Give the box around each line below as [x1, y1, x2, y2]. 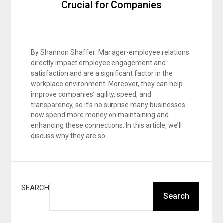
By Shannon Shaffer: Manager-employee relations [31, 48, 190, 56]
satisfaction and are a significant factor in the [31, 69, 173, 77]
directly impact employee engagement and [31, 59, 166, 67]
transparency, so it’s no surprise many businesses [31, 101, 186, 109]
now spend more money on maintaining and [31, 111, 169, 119]
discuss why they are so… [31, 132, 110, 140]
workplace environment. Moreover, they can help [31, 80, 183, 88]
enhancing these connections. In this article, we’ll [31, 121, 182, 129]
